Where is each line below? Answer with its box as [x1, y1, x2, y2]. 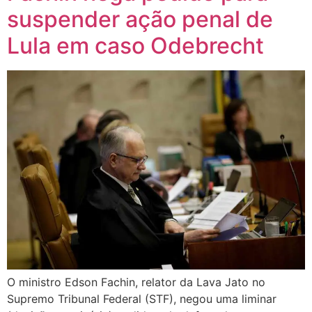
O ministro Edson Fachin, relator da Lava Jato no [7, 274, 265, 289]
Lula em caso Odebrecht [7, 32, 264, 60]
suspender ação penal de [7, 6, 273, 33]
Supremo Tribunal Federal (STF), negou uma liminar [7, 291, 276, 306]
